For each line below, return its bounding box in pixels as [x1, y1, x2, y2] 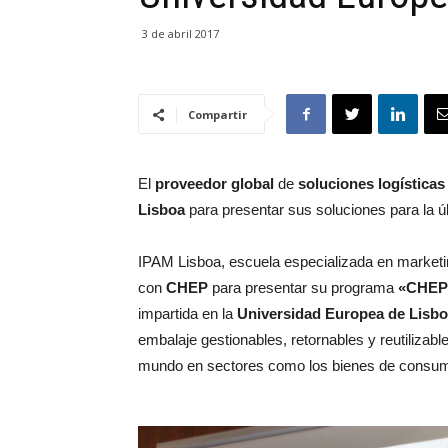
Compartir [188, 107, 247, 123]
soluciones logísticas [298, 175, 445, 193]
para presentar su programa [208, 279, 398, 297]
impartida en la [138, 305, 237, 323]
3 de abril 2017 [142, 26, 219, 42]
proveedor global [155, 175, 274, 193]
